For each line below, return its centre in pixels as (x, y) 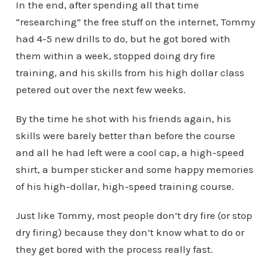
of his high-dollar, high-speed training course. (125, 187)
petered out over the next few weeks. (100, 90)
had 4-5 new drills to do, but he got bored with (123, 39)
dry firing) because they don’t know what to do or (130, 233)
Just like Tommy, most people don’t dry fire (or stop (134, 216)
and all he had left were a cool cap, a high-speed (130, 153)
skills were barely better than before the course (125, 136)
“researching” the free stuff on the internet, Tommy (135, 22)
